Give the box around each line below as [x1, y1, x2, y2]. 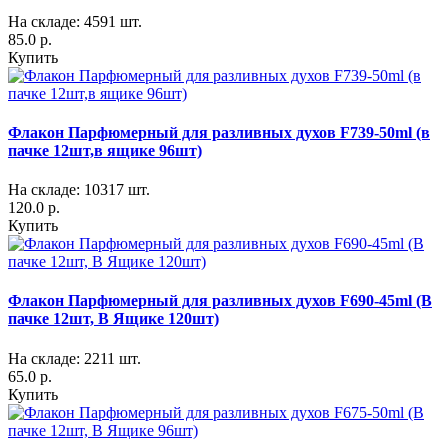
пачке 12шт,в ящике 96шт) [8, 141, 202, 159]
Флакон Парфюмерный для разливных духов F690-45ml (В [8, 292, 432, 310]
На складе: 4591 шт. [8, 12, 142, 30]
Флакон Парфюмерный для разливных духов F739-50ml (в [8, 123, 430, 141]
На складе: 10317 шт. [8, 181, 150, 199]
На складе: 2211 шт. [8, 349, 141, 367]
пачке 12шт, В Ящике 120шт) [8, 310, 219, 328]
